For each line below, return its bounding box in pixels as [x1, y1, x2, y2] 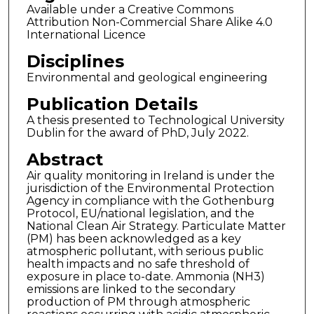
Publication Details [26, 94, 198, 115]
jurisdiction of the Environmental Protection [26, 181, 274, 195]
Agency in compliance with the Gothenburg [26, 193, 275, 207]
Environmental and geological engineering [26, 71, 268, 85]
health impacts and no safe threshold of [26, 257, 250, 271]
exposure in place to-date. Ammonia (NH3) [26, 269, 265, 283]
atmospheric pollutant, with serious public [26, 244, 264, 258]
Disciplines [26, 51, 124, 72]
